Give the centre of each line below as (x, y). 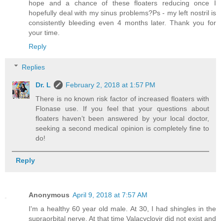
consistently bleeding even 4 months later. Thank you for (122, 22)
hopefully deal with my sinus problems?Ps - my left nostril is (122, 13)
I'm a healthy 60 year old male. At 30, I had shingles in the (122, 208)
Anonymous (49, 195)
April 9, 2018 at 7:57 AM (110, 195)
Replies (34, 67)
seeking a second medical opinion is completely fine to (122, 128)
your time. (44, 32)
